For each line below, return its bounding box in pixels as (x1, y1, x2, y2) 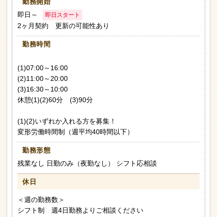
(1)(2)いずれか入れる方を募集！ (17, 117, 116, 125)
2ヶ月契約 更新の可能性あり (17, 22, 109, 30)
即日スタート (45, 12, 80, 19)
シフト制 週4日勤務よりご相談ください (17, 206, 143, 215)
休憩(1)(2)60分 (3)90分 (17, 96, 93, 104)
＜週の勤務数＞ (17, 196, 65, 204)
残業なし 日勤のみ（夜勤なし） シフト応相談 (17, 159, 157, 168)
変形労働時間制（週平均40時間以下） (17, 128, 134, 136)
